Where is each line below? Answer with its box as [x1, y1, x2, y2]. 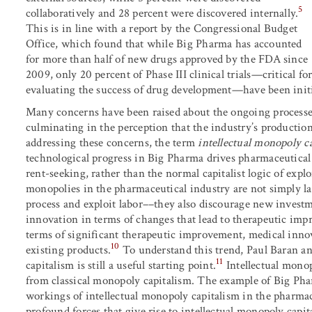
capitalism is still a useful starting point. [26, 257, 217, 273]
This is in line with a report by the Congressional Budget [26, 20, 298, 36]
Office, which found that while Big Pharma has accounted [26, 36, 302, 52]
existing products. [26, 242, 111, 258]
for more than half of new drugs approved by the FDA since [26, 51, 309, 67]
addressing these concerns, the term [26, 134, 198, 150]
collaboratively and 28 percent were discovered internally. [26, 5, 299, 21]
